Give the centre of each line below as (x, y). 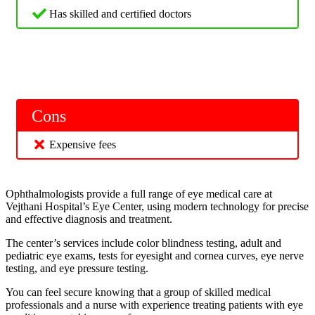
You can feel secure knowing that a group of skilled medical (138, 292)
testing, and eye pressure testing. (77, 268)
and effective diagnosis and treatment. (89, 219)
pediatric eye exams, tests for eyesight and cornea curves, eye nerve (155, 255)
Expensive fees (83, 144)
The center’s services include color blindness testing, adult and (143, 243)
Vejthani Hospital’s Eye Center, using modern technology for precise (157, 206)
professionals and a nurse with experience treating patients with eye (154, 304)
